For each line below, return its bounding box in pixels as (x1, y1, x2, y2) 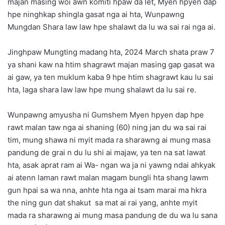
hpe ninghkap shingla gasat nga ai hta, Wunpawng (8, 9, 184, 19)
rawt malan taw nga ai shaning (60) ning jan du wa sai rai (8, 122, 206, 132)
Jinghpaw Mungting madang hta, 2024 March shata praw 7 (8, 47, 214, 57)
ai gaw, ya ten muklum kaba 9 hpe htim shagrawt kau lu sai (8, 72, 213, 82)
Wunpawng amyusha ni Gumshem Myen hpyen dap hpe (8, 109, 204, 120)
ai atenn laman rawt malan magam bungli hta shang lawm (8, 172, 208, 182)
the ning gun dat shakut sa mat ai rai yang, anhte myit (8, 197, 197, 207)
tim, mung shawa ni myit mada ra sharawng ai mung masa (8, 135, 210, 145)
